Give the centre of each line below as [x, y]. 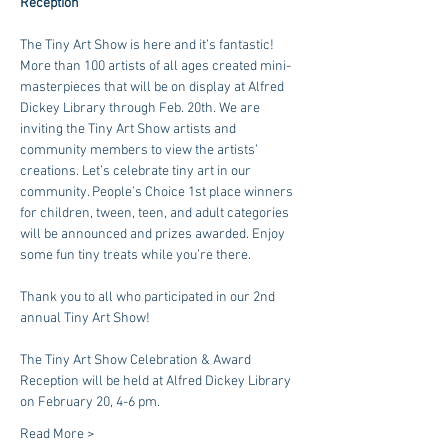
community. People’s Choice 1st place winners [158, 192]
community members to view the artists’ [140, 150]
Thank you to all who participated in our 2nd [149, 297]
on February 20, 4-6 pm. [90, 402]
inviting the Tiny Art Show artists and [129, 129]
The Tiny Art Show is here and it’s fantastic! [148, 45]
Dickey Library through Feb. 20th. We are [141, 108]
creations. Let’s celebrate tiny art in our [137, 171]
